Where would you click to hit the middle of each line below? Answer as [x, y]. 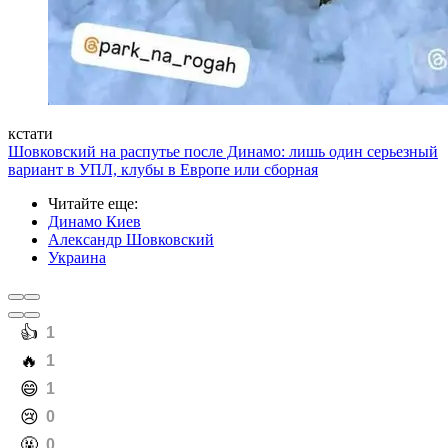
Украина [77, 258]
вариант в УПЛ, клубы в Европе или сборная [163, 170]
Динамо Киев [94, 222]
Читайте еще [91, 204]
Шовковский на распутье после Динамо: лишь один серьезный [223, 152]
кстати [30, 134]
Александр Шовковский [131, 240]
